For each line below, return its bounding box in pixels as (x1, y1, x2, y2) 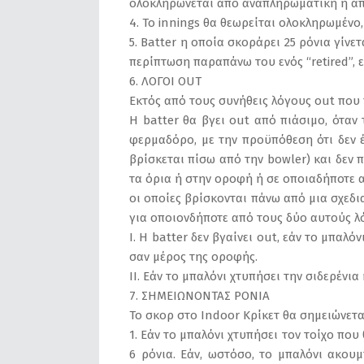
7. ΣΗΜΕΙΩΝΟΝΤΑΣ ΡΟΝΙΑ (129, 288, 270, 303)
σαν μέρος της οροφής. (129, 249, 258, 264)
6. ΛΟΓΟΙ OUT (129, 74, 201, 89)
